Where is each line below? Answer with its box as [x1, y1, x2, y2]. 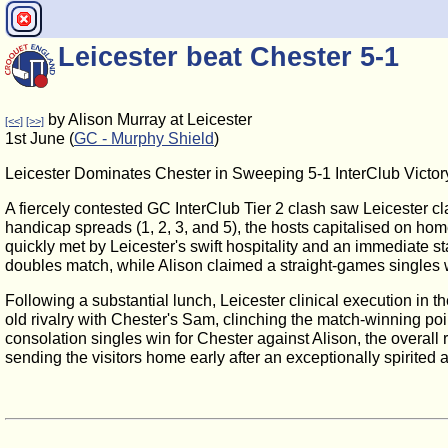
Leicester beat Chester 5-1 [58, 41, 399, 72]
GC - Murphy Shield [74, 130, 214, 147]
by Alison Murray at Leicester [44, 111, 252, 128]
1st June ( [5, 130, 74, 147]
